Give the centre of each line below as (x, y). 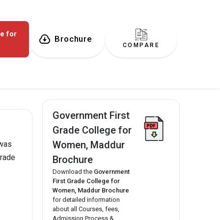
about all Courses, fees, (86, 209)
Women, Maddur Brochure (91, 191)
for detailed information (86, 200)
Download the (73, 172)
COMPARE (141, 45)
